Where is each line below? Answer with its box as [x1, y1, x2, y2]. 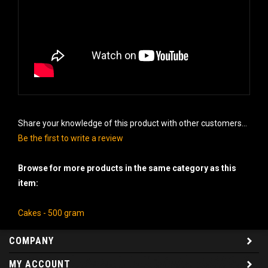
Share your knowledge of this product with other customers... [18, 114, 247, 124]
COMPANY [9, 231, 54, 243]
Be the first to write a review [18, 129, 123, 139]
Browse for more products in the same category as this [18, 159, 236, 169]
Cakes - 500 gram [18, 204, 84, 214]
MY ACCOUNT [9, 254, 71, 266]
